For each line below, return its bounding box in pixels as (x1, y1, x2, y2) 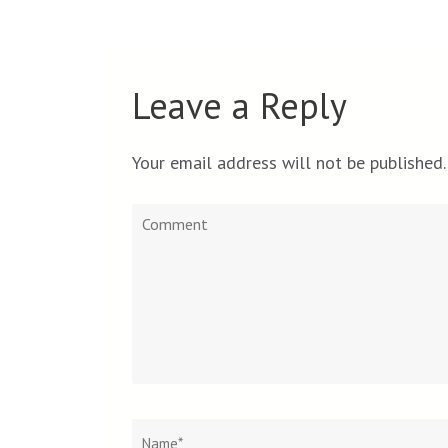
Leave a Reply (132, 81, 347, 129)
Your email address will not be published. (132, 150, 445, 174)
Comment (131, 204, 203, 228)
